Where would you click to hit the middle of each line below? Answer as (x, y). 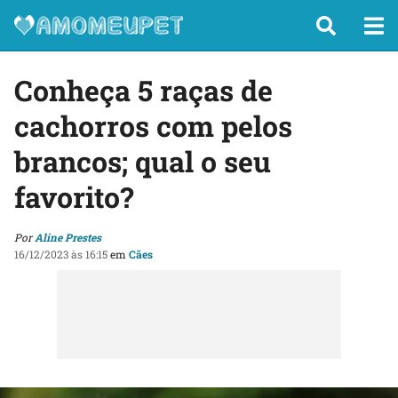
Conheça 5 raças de (143, 90)
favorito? (74, 197)
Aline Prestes (68, 237)
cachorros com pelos (153, 126)
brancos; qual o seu (143, 161)
